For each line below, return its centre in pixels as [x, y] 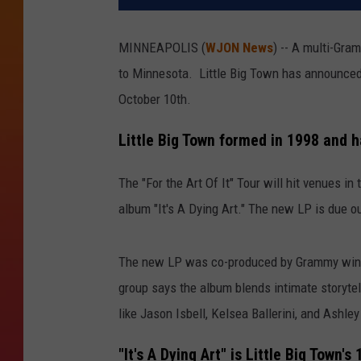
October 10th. [155, 100]
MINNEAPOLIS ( [162, 48]
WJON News [239, 48]
